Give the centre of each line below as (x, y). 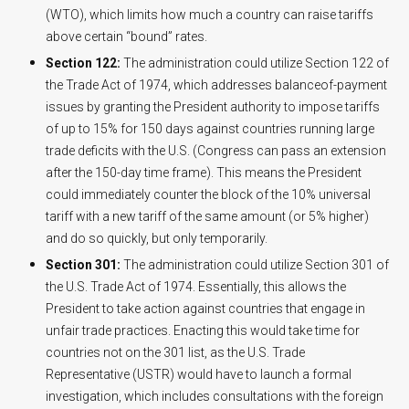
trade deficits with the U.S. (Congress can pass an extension (216, 150)
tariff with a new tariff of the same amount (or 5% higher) (207, 216)
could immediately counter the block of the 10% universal (208, 194)
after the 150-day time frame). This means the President (204, 172)
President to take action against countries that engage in (205, 308)
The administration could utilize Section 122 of (255, 63)
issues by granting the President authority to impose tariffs (213, 106)
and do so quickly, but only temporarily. (157, 238)
